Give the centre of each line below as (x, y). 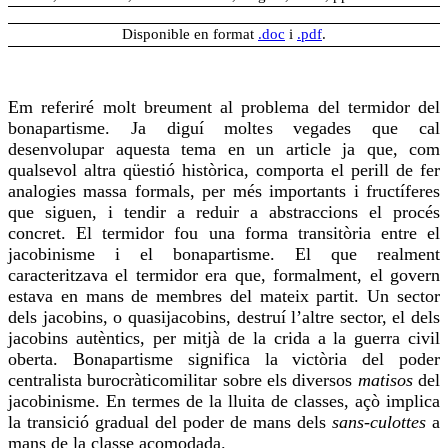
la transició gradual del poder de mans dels (170, 421)
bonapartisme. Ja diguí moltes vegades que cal (224, 127)
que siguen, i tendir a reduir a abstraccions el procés (224, 211)
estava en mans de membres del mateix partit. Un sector (224, 295)
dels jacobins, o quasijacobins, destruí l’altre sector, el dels (224, 316)
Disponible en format (190, 34)
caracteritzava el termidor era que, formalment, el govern (224, 274)
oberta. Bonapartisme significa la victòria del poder (224, 358)
